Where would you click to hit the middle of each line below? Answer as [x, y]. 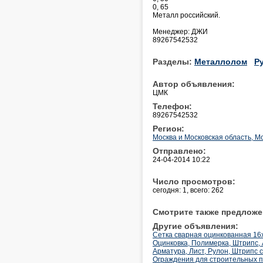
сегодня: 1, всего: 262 [188, 190]
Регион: [168, 128]
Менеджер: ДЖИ [180, 31]
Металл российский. [186, 15]
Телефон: [172, 106]
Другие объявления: [195, 226]
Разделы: [173, 61]
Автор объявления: [194, 84]
